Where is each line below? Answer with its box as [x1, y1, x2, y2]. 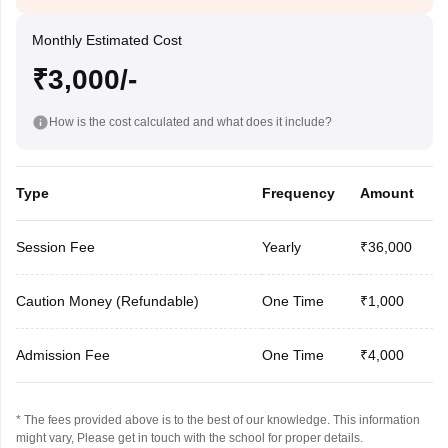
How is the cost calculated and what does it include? [48, 114, 332, 129]
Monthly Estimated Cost [31, 32, 182, 48]
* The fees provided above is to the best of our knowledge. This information [15, 412, 420, 427]
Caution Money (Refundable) [15, 292, 199, 309]
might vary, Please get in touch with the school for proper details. [15, 430, 363, 445]
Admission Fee [15, 346, 110, 363]
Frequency [261, 184, 335, 201]
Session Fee [15, 238, 95, 255]
